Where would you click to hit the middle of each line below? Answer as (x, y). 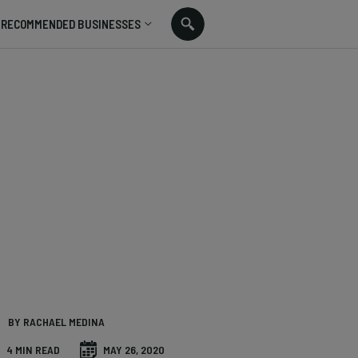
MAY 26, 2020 (134, 350)
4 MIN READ (33, 350)
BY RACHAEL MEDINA (56, 322)
